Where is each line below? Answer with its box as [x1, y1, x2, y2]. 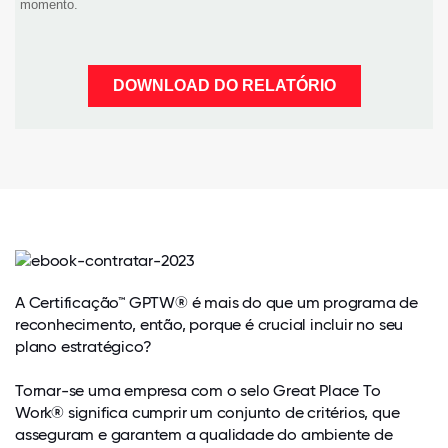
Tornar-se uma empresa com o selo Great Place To [15, 381, 381, 400]
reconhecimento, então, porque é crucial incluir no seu [15, 315, 404, 334]
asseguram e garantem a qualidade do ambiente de [15, 425, 393, 444]
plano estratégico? [15, 337, 152, 356]
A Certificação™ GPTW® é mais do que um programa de [15, 293, 418, 312]
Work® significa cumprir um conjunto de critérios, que [15, 403, 400, 422]
